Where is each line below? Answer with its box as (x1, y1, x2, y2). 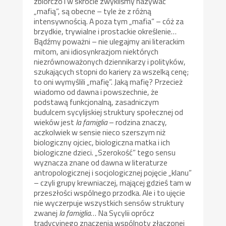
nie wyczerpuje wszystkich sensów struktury (34, 196, 185, 209)
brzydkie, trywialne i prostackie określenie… (34, 25, 177, 37)
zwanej (34, 206, 60, 219)
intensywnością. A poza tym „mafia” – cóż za (34, 15, 184, 27)
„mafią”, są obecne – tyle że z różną (34, 5, 152, 17)
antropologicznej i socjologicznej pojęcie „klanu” (34, 166, 192, 179)
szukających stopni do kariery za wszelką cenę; (34, 65, 189, 78)
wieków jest (34, 116, 76, 128)
